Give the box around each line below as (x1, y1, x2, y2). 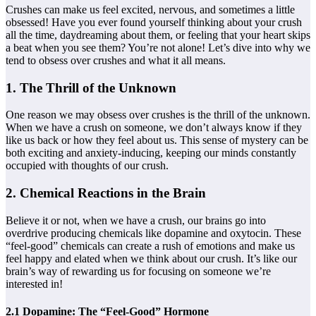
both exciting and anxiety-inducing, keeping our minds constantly (6, 147, 296, 159)
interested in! (6, 277, 63, 290)
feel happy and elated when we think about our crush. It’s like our (6, 252, 297, 265)
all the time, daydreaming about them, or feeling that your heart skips (6, 28, 310, 41)
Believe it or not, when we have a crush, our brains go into (6, 214, 266, 226)
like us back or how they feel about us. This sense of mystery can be (6, 134, 308, 147)
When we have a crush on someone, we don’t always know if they (6, 121, 302, 134)
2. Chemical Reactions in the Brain (6, 186, 206, 201)
